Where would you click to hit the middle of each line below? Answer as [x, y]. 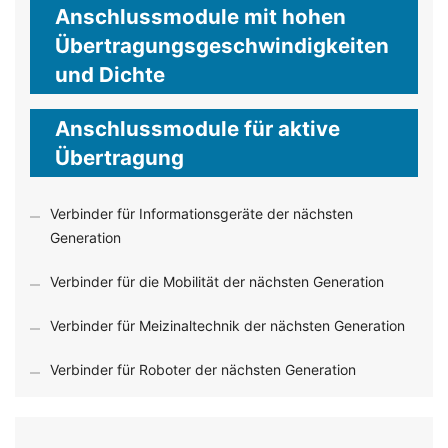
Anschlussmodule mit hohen [200, 16]
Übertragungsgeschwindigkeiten [222, 45]
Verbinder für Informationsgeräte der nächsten [201, 213]
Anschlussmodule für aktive [197, 128]
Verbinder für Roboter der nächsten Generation [203, 369]
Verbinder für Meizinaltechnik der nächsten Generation [227, 325]
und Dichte [110, 74]
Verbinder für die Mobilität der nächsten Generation [217, 281]
